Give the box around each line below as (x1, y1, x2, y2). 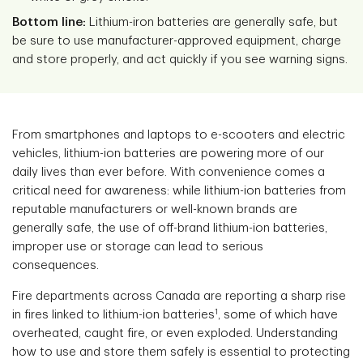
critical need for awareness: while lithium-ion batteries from (12, 185, 346, 198)
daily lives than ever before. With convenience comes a (12, 166, 325, 179)
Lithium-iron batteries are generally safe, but (86, 16, 338, 29)
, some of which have (218, 309, 338, 322)
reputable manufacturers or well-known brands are (12, 203, 297, 216)
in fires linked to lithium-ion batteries (12, 309, 215, 322)
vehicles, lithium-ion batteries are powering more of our (12, 147, 324, 160)
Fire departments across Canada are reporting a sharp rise (12, 290, 346, 303)
